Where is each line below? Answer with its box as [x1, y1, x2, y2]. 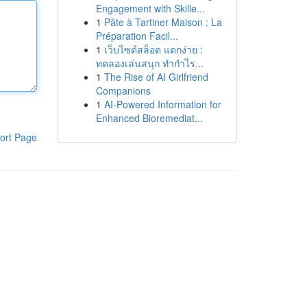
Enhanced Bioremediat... [95, 111, 203, 125]
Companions [95, 84, 151, 97]
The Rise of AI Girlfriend [103, 70, 208, 84]
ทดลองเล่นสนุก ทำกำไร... [95, 56, 204, 70]
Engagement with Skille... [95, 1, 205, 15]
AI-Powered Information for [103, 97, 221, 111]
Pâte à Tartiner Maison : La [103, 15, 222, 29]
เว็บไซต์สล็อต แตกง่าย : [103, 42, 203, 56]
